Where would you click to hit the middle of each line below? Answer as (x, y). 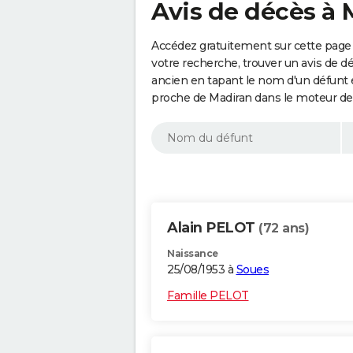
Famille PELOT (208, 296)
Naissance (193, 254)
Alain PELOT (213, 228)
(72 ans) (284, 229)
